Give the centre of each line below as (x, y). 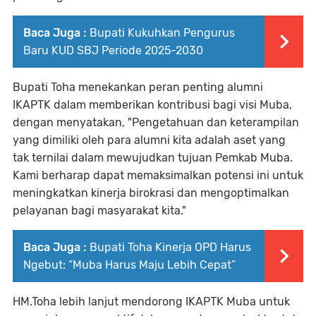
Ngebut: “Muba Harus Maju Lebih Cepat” (129, 265)
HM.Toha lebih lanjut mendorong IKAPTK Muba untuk (151, 302)
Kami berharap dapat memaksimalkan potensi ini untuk (158, 176)
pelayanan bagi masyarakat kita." (99, 211)
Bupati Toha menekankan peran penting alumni (138, 87)
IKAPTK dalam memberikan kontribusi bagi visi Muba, (152, 105)
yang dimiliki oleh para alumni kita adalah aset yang (149, 140)
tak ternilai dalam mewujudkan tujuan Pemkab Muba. (153, 158)
